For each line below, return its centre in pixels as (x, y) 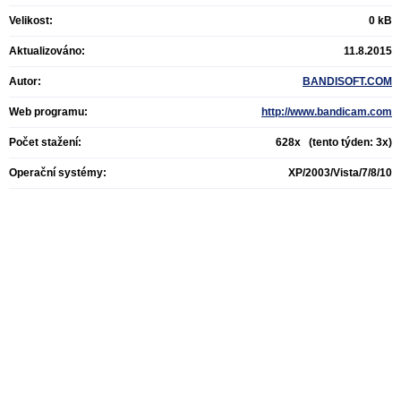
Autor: (25, 81)
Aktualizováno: (47, 51)
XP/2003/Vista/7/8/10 (340, 173)
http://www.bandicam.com (327, 112)
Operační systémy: (58, 173)
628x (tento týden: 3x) (334, 142)
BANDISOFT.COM (347, 81)
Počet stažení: (45, 142)
